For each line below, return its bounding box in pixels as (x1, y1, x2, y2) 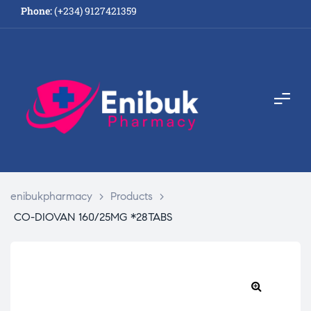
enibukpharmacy (10, 189, 92, 203)
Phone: (21, 3, 52, 17)
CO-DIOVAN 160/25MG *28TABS (14, 210, 172, 224)
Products (110, 189, 153, 203)
